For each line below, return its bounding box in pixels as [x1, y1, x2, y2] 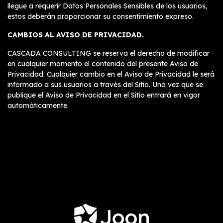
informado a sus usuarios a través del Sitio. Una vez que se [7, 80, 203, 89]
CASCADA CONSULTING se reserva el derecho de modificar [7, 49, 210, 58]
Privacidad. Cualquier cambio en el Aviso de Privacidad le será [7, 70, 215, 79]
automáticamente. [7, 101, 69, 110]
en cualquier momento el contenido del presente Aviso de [7, 59, 198, 68]
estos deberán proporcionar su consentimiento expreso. [7, 12, 194, 21]
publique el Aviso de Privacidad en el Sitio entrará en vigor [7, 91, 200, 100]
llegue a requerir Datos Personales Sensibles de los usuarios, [7, 1, 208, 10]
